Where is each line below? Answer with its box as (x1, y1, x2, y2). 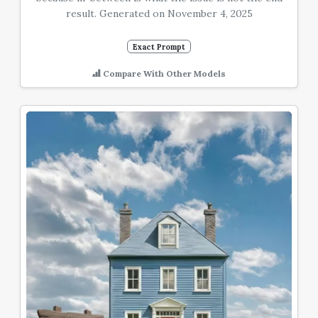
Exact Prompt (133, 41, 185, 52)
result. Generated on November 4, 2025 (65, 6, 253, 20)
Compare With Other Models (101, 67, 226, 79)
